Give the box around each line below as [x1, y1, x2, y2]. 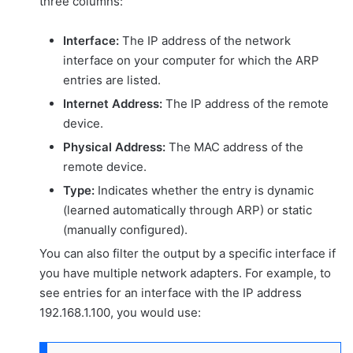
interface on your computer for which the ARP [63, 52, 319, 68]
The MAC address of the [165, 139, 303, 154]
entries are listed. [63, 72, 161, 87]
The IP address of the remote [162, 95, 329, 111]
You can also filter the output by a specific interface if [39, 245, 336, 261]
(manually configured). [63, 221, 188, 237]
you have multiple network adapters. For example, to [39, 265, 331, 281]
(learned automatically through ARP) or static [63, 202, 312, 217]
